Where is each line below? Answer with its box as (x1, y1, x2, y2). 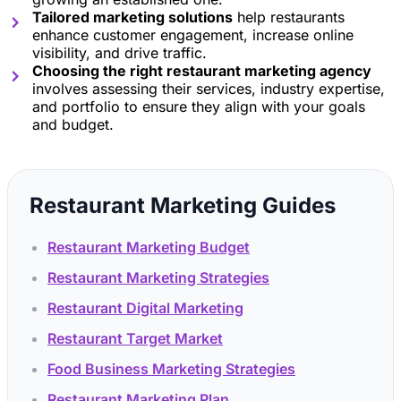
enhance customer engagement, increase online (32, 26, 354, 44)
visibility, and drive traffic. (32, 44, 207, 62)
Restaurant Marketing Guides (30, 192, 336, 218)
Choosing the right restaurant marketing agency (32, 62, 371, 80)
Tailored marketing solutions (32, 8, 233, 26)
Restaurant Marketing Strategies (47, 269, 269, 286)
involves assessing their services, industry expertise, (32, 80, 385, 98)
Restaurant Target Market (47, 329, 223, 347)
